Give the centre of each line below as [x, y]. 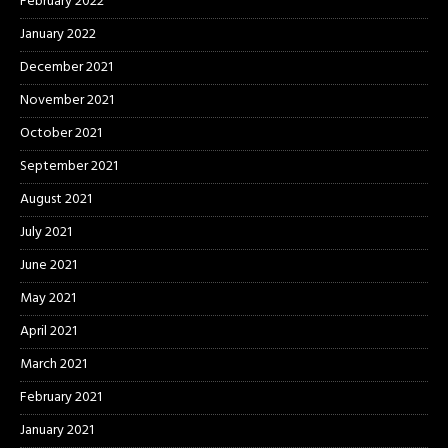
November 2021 [67, 101]
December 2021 [66, 68]
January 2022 [58, 35]
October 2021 [61, 134]
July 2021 [46, 233]
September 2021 [69, 167]
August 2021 [56, 200]
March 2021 [53, 365]
